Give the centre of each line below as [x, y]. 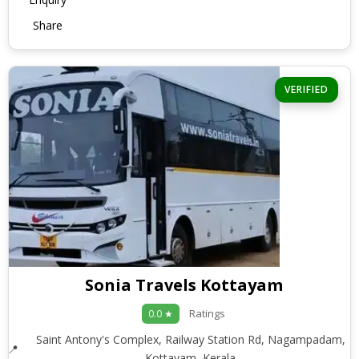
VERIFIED [307, 89]
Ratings [207, 313]
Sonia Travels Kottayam [184, 285]
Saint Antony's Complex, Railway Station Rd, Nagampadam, [190, 339]
